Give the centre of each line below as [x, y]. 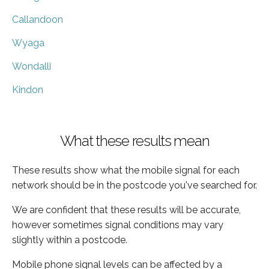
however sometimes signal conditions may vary [118, 225]
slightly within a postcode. [70, 240]
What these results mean [134, 141]
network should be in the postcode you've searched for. [134, 185]
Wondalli [32, 66]
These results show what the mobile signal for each [126, 170]
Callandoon [38, 19]
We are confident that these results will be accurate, [126, 210]
